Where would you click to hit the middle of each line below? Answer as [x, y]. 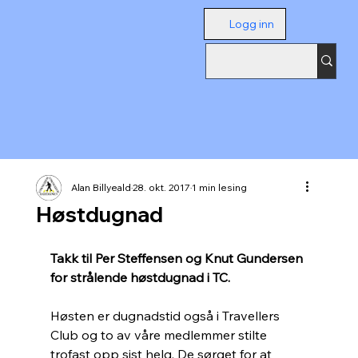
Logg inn [252, 24]
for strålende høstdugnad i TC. [140, 278]
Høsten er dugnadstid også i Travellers [166, 316]
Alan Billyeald [101, 188]
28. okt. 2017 [161, 188]
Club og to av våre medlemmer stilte [160, 335]
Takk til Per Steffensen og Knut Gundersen [178, 259]
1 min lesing [219, 188]
